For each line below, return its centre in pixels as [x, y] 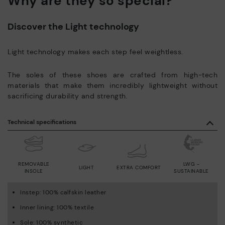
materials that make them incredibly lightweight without [113, 85]
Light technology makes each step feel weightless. [95, 51]
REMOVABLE [34, 164]
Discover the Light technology [73, 26]
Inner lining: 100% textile [57, 207]
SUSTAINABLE [191, 171]
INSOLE [34, 171]
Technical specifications [42, 122]
